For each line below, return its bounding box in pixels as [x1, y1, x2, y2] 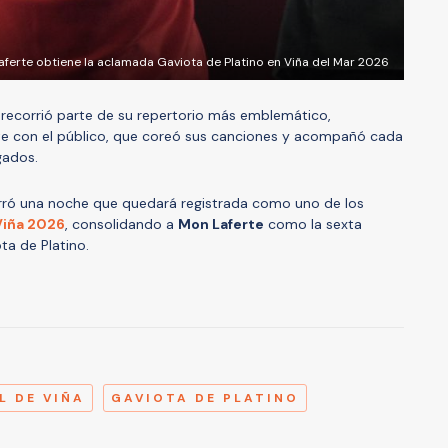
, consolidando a [65, 214, 178, 233]
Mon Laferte [178, 214, 264, 233]
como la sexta [264, 214, 362, 233]
